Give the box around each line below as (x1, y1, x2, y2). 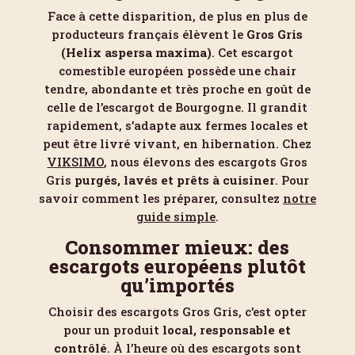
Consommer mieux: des (65, 235, 290, 260)
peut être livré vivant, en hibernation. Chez (43, 136, 312, 151)
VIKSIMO (47, 154, 105, 170)
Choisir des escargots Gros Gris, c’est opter (48, 303, 307, 319)
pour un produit (63, 322, 163, 338)
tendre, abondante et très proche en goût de (44, 81, 311, 97)
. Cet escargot (212, 44, 294, 60)
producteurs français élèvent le (52, 26, 247, 42)
